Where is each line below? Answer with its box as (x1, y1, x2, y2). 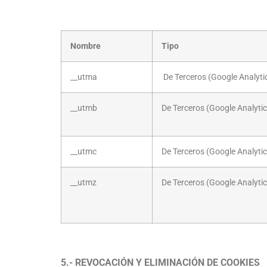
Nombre (70, 41, 101, 52)
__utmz (70, 178, 97, 188)
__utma (70, 72, 97, 83)
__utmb (70, 103, 97, 114)
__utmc (70, 147, 97, 157)
